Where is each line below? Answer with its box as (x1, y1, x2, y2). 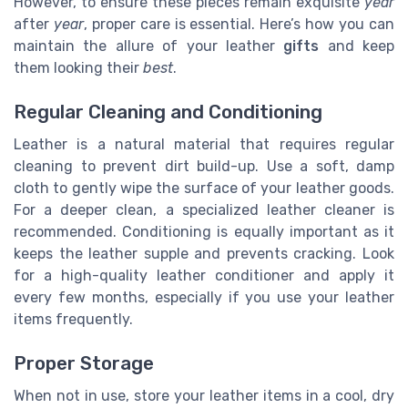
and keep (319, 36, 394, 55)
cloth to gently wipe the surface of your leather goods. (14, 179, 394, 198)
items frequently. (14, 311, 133, 329)
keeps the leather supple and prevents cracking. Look (14, 245, 394, 263)
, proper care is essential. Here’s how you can (83, 15, 395, 33)
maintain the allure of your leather (14, 36, 284, 55)
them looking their (14, 58, 143, 76)
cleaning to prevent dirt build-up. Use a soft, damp (14, 158, 394, 176)
